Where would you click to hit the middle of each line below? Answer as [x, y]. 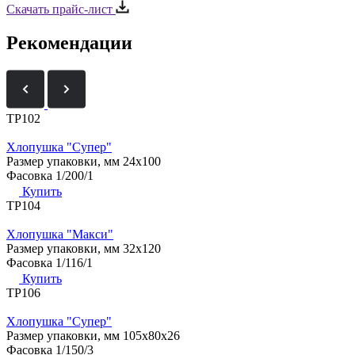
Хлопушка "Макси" [60, 234]
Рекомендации [69, 42]
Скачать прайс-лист [61, 9]
